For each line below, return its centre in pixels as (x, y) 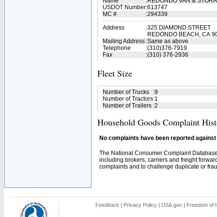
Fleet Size (115, 73)
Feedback (107, 205)
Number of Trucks (126, 92)
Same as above (168, 41)
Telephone (117, 48)
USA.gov (172, 205)
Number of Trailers (127, 106)
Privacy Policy (140, 205)
